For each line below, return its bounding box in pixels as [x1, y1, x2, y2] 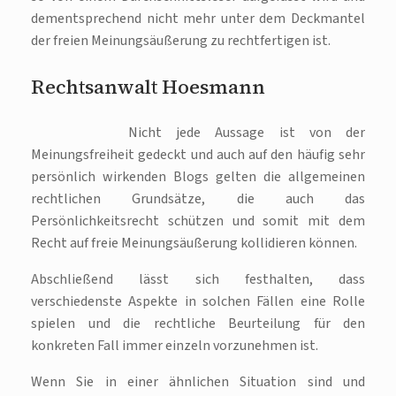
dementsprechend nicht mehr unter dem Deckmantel [31, 9, 365, 28]
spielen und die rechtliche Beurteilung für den [31, 314, 365, 333]
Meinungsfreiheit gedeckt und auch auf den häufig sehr [31, 145, 365, 164]
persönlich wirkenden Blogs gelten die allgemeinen [31, 167, 365, 187]
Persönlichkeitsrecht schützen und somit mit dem [31, 211, 365, 231]
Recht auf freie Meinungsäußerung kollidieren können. [31, 233, 357, 253]
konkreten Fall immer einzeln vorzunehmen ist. [31, 336, 318, 355]
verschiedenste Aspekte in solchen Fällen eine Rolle [31, 292, 365, 311]
